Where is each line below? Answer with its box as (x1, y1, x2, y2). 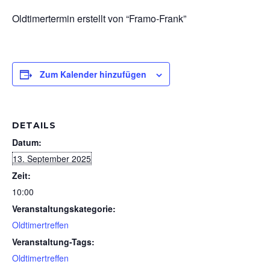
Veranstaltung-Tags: (12, 236, 95, 248)
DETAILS (12, 120, 56, 131)
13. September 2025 (13, 152, 91, 165)
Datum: (12, 136, 42, 148)
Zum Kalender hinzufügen (40, 68, 146, 80)
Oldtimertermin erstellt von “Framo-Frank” (12, 11, 186, 25)
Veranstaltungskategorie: (12, 202, 116, 215)
